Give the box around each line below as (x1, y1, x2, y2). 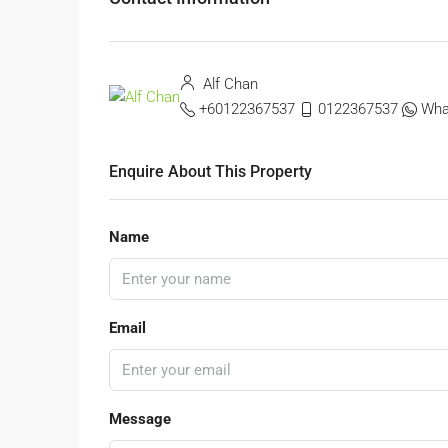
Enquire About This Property (109, 162, 312, 182)
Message (109, 410, 171, 429)
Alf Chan (199, 75, 258, 94)
